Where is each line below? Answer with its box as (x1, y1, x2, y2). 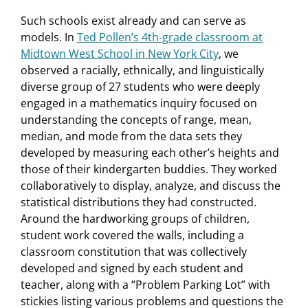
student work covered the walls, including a (21, 228, 244, 243)
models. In (21, 30, 77, 45)
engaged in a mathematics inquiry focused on (21, 96, 257, 111)
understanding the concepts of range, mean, (21, 112, 252, 128)
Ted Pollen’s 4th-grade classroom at (77, 30, 263, 45)
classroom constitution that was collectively (21, 244, 247, 260)
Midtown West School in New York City (21, 46, 219, 62)
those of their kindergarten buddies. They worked (21, 162, 277, 177)
